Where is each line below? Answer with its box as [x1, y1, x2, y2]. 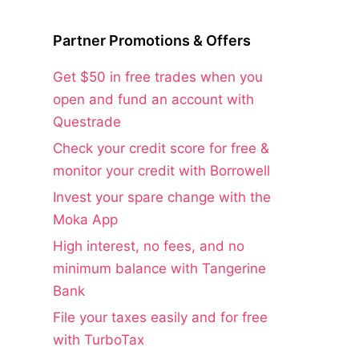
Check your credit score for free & [53, 139, 269, 156]
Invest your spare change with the [53, 188, 271, 205]
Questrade [53, 113, 121, 130]
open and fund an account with [53, 91, 254, 107]
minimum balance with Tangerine [53, 260, 266, 276]
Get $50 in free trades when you [53, 68, 263, 85]
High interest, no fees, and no [53, 237, 244, 254]
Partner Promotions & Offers [53, 31, 251, 49]
